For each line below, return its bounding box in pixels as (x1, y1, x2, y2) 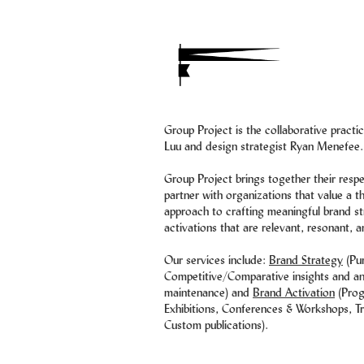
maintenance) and (164, 284, 253, 300)
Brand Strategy (269, 252, 343, 267)
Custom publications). (164, 317, 268, 332)
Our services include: (164, 252, 269, 267)
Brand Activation (253, 284, 335, 300)
